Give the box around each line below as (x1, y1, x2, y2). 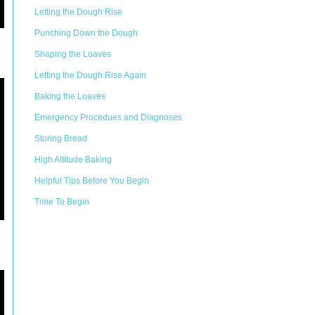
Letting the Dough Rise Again (34, 70, 146, 80)
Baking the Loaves (34, 91, 105, 101)
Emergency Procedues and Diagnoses (34, 112, 182, 122)
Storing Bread (34, 134, 87, 143)
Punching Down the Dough (34, 28, 138, 38)
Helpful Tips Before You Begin (34, 176, 149, 186)
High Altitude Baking (34, 155, 112, 165)
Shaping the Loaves (34, 49, 111, 59)
